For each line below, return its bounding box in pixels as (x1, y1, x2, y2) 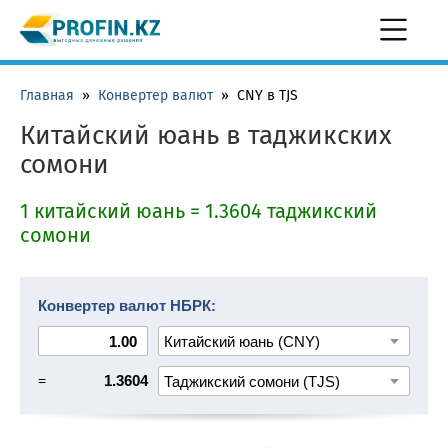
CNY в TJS (237, 87, 298, 104)
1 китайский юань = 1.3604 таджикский (20, 199, 377, 223)
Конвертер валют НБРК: (38, 297, 216, 314)
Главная (20, 87, 74, 104)
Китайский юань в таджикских (20, 120, 392, 151)
